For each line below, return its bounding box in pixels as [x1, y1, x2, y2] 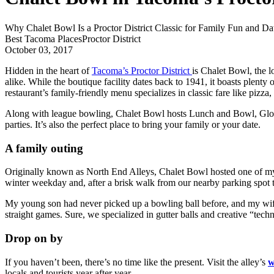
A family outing [5, 141, 83, 155]
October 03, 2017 [5, 44, 73, 55]
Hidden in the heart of [5, 65, 92, 76]
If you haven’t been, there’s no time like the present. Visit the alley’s [5, 256, 268, 267]
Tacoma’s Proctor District [92, 65, 192, 76]
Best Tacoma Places [5, 33, 82, 44]
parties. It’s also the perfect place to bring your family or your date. [5, 119, 261, 130]
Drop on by [5, 232, 63, 245]
